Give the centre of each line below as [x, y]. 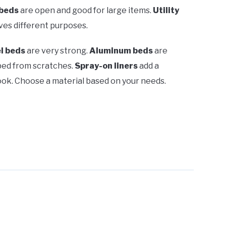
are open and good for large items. [86, 11]
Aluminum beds [121, 51]
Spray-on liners [106, 66]
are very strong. [57, 51]
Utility [166, 11]
